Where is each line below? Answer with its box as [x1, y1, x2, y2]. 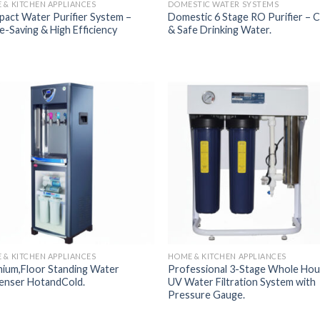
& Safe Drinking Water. [168, 24, 272, 36]
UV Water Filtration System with [168, 275, 316, 288]
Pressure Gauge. [168, 288, 246, 301]
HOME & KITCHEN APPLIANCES [168, 251, 286, 261]
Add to [115, 101, 141, 111]
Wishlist [111, 111, 144, 121]
